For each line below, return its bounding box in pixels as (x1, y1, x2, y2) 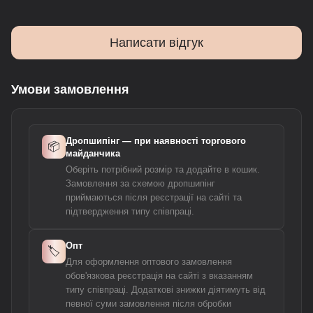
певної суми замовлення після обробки (66, 299, 231, 309)
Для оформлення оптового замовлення (66, 257, 232, 267)
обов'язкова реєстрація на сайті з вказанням (66, 271, 253, 281)
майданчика (66, 148, 120, 159)
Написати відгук (110, 35, 203, 50)
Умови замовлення (11, 82, 129, 96)
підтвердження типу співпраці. (66, 207, 194, 217)
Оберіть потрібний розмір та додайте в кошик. (66, 165, 260, 175)
